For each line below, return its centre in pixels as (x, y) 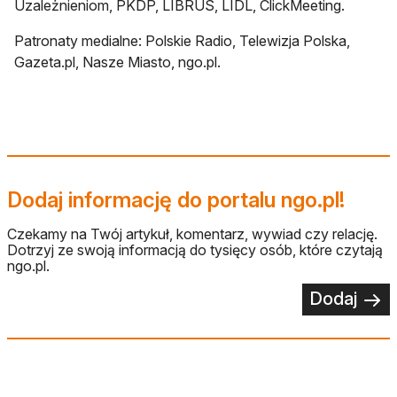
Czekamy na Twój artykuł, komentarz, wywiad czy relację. (192, 234)
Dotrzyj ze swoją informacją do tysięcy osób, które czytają (195, 250)
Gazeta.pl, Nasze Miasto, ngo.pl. (117, 62)
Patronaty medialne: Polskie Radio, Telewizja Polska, (182, 41)
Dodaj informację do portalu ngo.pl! (176, 200)
